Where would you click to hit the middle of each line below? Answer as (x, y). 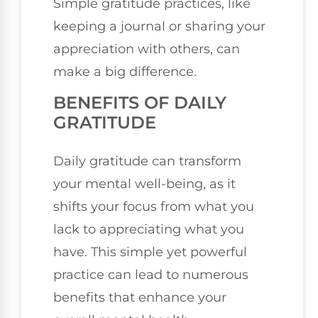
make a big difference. (125, 71)
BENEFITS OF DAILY (140, 103)
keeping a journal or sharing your (159, 26)
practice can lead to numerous (151, 275)
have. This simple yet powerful (150, 252)
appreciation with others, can (147, 49)
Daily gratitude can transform (147, 161)
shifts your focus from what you (154, 207)
